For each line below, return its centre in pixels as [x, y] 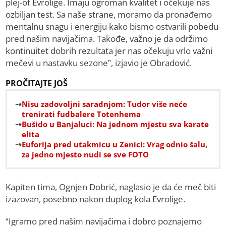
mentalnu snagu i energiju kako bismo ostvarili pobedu [112, 27]
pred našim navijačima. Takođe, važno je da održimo [107, 39]
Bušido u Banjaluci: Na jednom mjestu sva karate [116, 124]
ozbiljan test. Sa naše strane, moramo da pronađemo [109, 15]
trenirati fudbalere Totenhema [81, 114]
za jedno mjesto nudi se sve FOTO [86, 155]
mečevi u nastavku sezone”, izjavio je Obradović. [99, 63]
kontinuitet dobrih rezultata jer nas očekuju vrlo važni [109, 51]
